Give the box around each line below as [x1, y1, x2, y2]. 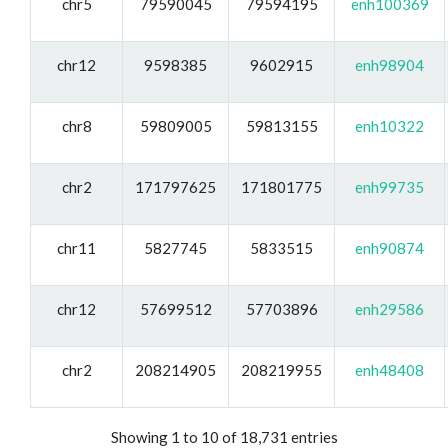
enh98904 [355, 55, 424, 74]
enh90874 [355, 238, 424, 257]
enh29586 [355, 299, 424, 318]
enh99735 [355, 177, 424, 196]
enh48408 [355, 360, 424, 379]
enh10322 [355, 116, 424, 135]
